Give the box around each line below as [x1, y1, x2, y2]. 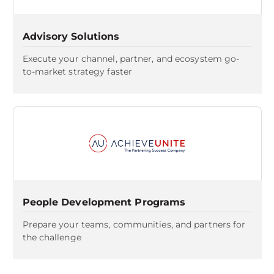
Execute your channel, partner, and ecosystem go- [22, 53, 240, 64]
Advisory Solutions [22, 31, 120, 42]
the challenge [22, 232, 81, 243]
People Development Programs [22, 196, 186, 208]
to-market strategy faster [22, 66, 133, 77]
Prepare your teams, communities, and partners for [22, 219, 246, 230]
